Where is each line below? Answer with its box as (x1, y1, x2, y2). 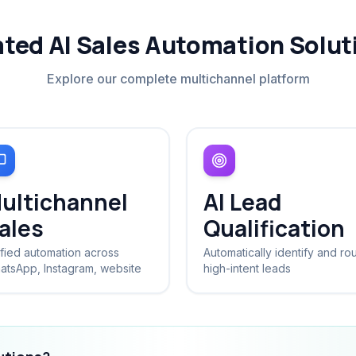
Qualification (203, 213, 345, 243)
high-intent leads (203, 261, 291, 275)
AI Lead (203, 187, 282, 217)
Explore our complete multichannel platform (46, 71, 310, 87)
